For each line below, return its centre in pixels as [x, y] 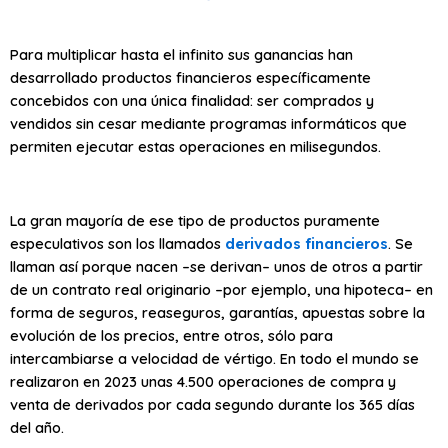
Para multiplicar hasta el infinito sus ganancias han [181, 55]
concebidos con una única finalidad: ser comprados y [192, 101]
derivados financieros [306, 244]
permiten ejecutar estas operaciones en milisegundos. [195, 147]
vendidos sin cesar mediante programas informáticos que [208, 124]
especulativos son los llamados [117, 244]
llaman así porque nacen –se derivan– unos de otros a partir [216, 267]
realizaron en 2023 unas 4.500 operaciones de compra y [203, 382]
